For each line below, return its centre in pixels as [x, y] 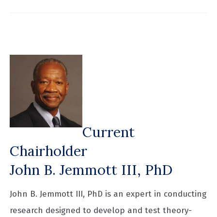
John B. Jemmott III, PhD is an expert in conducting [108, 194]
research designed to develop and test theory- [101, 211]
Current [108, 132]
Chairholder [48, 151]
